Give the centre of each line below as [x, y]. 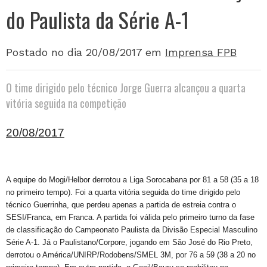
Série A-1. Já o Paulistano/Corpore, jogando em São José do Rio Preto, [129, 242]
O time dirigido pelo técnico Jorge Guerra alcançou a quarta [126, 88]
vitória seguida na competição [66, 103]
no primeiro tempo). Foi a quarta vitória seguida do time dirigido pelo [123, 192]
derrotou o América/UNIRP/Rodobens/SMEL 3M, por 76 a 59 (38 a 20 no [131, 255]
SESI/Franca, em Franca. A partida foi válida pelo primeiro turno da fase [130, 217]
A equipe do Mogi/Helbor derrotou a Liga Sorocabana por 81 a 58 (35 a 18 [132, 180]
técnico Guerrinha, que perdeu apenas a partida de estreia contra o [121, 205]
